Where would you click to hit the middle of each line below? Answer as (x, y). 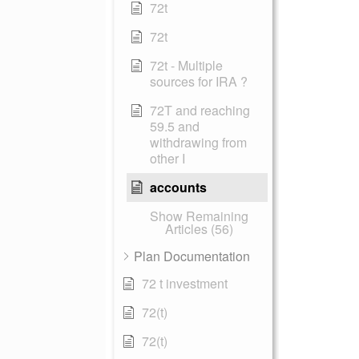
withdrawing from (198, 142)
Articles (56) (199, 229)
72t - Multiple (186, 65)
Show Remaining (199, 216)
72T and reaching (200, 110)
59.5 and (175, 126)
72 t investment (185, 283)
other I (167, 158)
